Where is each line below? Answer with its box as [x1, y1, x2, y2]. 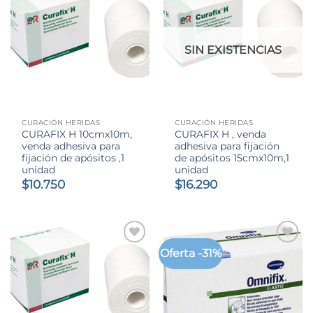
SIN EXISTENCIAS [184, 43, 282, 57]
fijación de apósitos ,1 [22, 152, 125, 164]
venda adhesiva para [22, 140, 121, 152]
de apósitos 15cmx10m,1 [175, 152, 290, 164]
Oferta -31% [160, 247, 222, 261]
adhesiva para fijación [175, 140, 280, 152]
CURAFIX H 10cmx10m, [22, 129, 133, 140]
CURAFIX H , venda [175, 129, 267, 140]
